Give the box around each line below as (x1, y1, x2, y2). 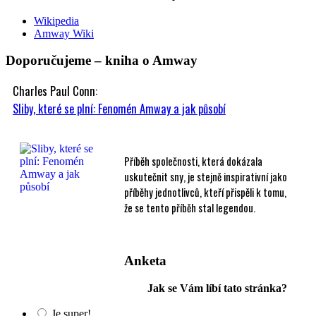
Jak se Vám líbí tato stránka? (147, 281, 287, 294)
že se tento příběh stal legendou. (124, 200, 255, 216)
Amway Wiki (34, 27, 94, 39)
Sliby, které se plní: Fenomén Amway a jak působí (13, 99, 226, 118)
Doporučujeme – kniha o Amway (6, 53, 197, 68)
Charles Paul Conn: (13, 82, 97, 100)
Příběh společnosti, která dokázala (124, 153, 262, 169)
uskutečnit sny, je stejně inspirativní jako (124, 169, 287, 185)
